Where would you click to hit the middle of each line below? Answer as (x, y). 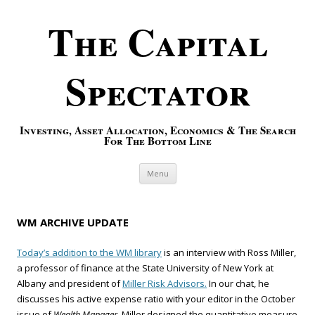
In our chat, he (238, 283)
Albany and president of (70, 283)
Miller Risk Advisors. (165, 283)
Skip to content (211, 168)
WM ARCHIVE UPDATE (73, 222)
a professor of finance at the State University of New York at (145, 268)
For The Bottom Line (157, 141)
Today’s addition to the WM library (89, 252)
